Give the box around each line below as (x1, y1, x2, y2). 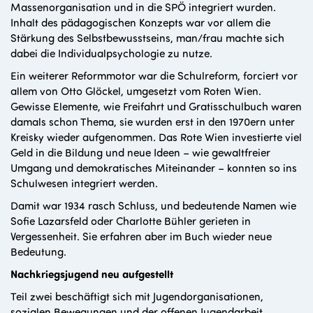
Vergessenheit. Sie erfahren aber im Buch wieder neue (10, 228, 272, 244)
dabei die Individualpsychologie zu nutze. (10, 45, 212, 61)
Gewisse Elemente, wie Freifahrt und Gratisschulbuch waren (10, 99, 302, 114)
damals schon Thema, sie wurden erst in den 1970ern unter (10, 114, 295, 129)
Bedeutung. (10, 244, 66, 259)
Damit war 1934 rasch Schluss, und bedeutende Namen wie (10, 198, 296, 213)
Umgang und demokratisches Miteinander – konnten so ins (10, 160, 297, 175)
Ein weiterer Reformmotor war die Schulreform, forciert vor (10, 68, 298, 83)
